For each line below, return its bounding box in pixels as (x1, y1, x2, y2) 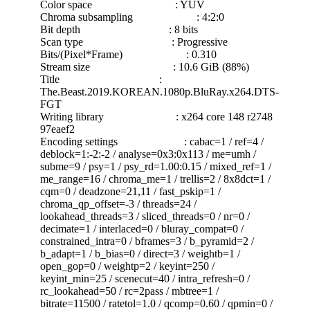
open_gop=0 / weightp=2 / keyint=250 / (40, 259, 215, 272)
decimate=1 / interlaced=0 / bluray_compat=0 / (40, 222, 244, 235)
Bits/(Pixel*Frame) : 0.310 (40, 48, 217, 60)
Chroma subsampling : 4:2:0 (40, 10, 224, 23)
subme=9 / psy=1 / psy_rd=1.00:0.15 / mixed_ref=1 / (40, 160, 271, 172)
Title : (40, 73, 162, 85)
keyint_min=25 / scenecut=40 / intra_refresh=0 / (40, 272, 250, 284)
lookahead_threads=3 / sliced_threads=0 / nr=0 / (40, 210, 250, 222)
